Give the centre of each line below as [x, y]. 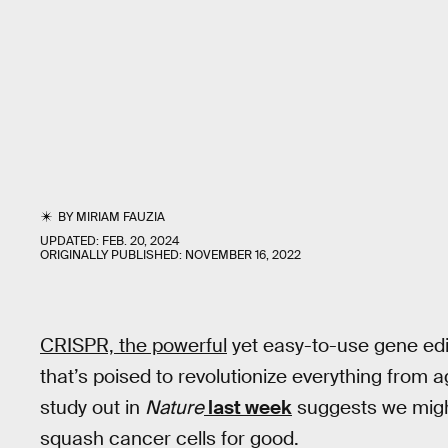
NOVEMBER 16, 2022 [243, 255]
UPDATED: [71, 241]
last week [248, 407]
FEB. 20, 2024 [140, 241]
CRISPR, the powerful [133, 345]
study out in [92, 407]
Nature [174, 407]
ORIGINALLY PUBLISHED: [112, 255]
